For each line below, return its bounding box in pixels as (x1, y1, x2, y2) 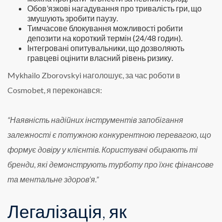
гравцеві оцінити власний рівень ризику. (27, 53, 173, 62)
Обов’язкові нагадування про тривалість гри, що (27, 3, 202, 13)
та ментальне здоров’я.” (7, 174, 99, 184)
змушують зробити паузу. (27, 13, 118, 23)
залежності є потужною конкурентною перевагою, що (7, 130, 211, 139)
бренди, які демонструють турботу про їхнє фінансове (7, 160, 214, 169)
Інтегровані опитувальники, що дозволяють (27, 43, 184, 53)
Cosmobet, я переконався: (7, 85, 102, 95)
